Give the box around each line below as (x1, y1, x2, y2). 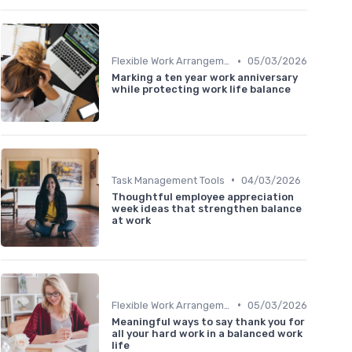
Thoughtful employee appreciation (112, 190, 294, 203)
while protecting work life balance (112, 83, 291, 96)
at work (112, 214, 151, 226)
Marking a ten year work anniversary (112, 71, 298, 84)
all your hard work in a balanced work (112, 327, 302, 339)
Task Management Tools (112, 174, 225, 186)
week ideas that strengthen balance (112, 202, 302, 214)
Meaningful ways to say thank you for (112, 315, 305, 328)
